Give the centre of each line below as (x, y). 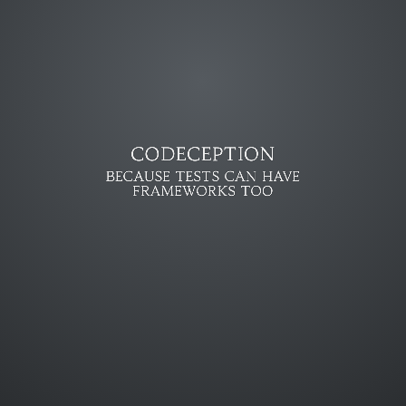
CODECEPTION (203, 154)
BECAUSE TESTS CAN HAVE (203, 176)
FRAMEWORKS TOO (203, 191)
